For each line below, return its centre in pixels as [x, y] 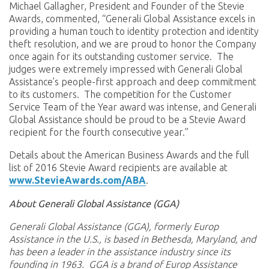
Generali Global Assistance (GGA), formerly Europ [114, 226]
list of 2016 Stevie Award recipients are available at [118, 168]
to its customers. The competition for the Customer [120, 94]
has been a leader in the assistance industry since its [120, 252]
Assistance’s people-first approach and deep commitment [133, 81]
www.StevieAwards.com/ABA [77, 180]
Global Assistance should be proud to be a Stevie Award [127, 119]
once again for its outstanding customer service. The [121, 56]
